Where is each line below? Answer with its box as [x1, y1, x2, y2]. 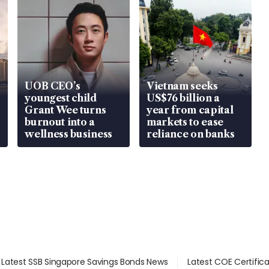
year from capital [146, 104, 234, 116]
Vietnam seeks [146, 80, 218, 92]
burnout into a [25, 116, 95, 128]
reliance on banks [146, 128, 235, 141]
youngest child [25, 92, 97, 104]
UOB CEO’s [25, 80, 80, 92]
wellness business [25, 128, 112, 141]
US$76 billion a [146, 92, 220, 104]
